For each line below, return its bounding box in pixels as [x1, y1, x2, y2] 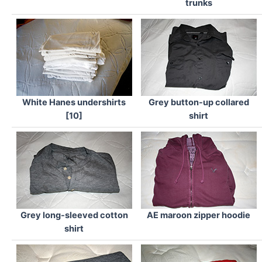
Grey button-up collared [148, 97, 249, 108]
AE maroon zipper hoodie [147, 210, 250, 221]
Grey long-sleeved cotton [20, 210, 128, 221]
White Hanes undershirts [22, 97, 126, 108]
